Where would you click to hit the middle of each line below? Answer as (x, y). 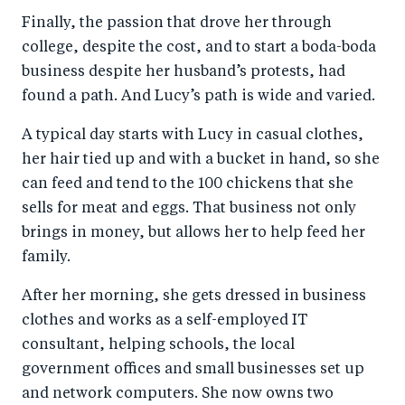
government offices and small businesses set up (193, 370)
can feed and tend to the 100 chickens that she (188, 185)
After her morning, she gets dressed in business (194, 297)
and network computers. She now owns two (178, 395)
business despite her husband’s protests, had (184, 73)
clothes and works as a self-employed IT (165, 321)
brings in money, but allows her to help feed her (193, 234)
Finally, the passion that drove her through (177, 24)
